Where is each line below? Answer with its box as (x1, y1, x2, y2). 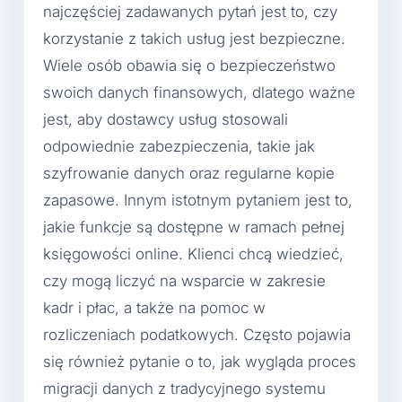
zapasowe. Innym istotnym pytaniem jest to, (43, 191, 353, 210)
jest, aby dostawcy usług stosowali (43, 110, 288, 129)
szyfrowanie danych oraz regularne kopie (43, 164, 335, 183)
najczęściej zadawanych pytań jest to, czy (43, 3, 337, 22)
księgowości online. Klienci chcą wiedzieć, (43, 245, 344, 264)
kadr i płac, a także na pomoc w (43, 299, 266, 318)
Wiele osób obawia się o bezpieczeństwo (43, 57, 336, 75)
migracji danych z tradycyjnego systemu (43, 380, 326, 398)
